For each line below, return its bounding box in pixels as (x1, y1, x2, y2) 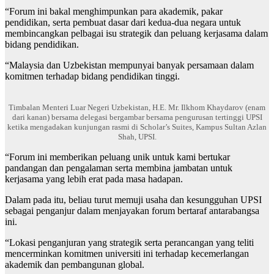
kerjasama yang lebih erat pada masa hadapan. (5, 174, 183, 185)
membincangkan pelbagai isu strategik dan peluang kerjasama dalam (5, 28, 268, 39)
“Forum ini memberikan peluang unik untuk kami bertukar (5, 152, 230, 163)
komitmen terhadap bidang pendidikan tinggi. (5, 71, 180, 82)
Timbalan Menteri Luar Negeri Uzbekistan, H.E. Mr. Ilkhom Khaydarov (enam (9, 103, 265, 113)
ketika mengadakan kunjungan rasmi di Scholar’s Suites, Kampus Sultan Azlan (7, 122, 267, 132)
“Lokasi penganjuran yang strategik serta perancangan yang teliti (5, 237, 254, 248)
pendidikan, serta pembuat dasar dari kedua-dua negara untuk (5, 17, 241, 28)
